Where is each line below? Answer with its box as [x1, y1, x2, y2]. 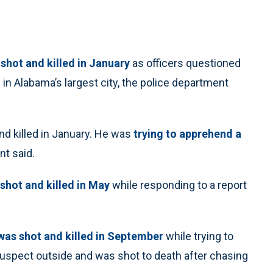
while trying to [163, 230, 233, 243]
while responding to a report [110, 179, 247, 191]
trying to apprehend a [133, 127, 241, 140]
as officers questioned [132, 57, 241, 69]
